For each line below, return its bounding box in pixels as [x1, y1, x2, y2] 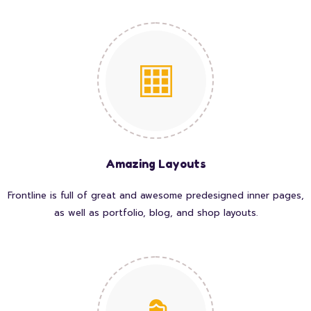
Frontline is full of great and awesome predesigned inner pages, [7, 189, 304, 203]
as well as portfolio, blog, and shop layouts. [53, 206, 258, 220]
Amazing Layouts [105, 157, 206, 171]
